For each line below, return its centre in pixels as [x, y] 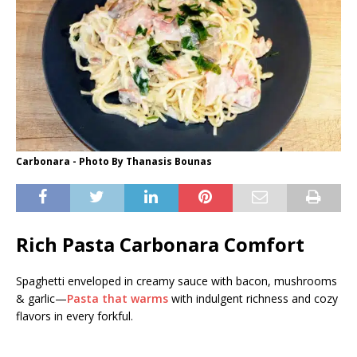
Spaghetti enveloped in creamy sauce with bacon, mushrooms [177, 281]
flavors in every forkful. [75, 316]
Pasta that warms [118, 299]
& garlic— [41, 299]
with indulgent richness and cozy [253, 299]
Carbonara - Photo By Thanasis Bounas [114, 162]
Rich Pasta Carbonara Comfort [160, 245]
